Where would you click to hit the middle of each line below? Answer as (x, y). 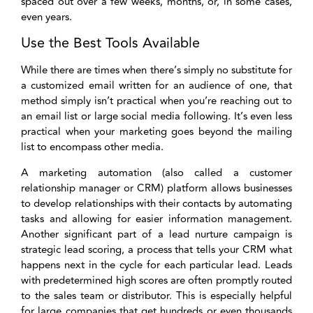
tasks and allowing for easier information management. (156, 219)
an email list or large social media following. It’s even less (156, 117)
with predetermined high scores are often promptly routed (156, 280)
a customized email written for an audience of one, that (156, 86)
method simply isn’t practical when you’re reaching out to (156, 101)
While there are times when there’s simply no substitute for (156, 71)
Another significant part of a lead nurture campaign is (156, 234)
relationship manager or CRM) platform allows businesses (156, 188)
